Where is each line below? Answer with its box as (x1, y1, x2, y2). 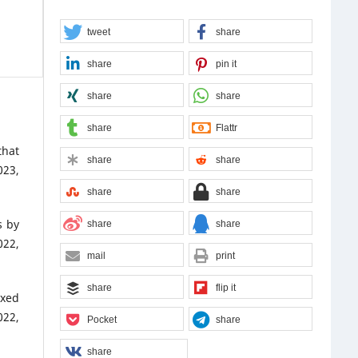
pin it (215, 58, 237, 70)
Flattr (215, 121, 237, 133)
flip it (215, 281, 236, 293)
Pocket (87, 313, 117, 325)
